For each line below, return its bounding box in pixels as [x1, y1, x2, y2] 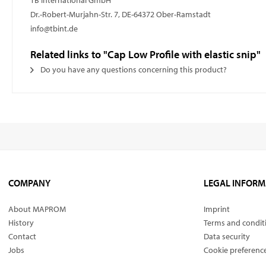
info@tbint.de [30, 23, 78, 34]
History [8, 217, 34, 228]
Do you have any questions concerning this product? [39, 64, 227, 75]
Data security [204, 231, 250, 242]
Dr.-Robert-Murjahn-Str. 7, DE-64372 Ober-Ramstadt [30, 9, 211, 20]
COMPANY [8, 177, 50, 189]
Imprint [204, 204, 230, 214]
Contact [8, 231, 36, 242]
